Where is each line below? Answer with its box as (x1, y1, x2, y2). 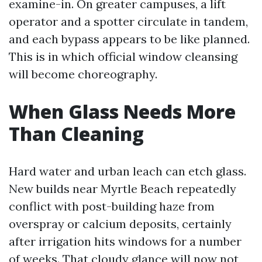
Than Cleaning (9, 121, 144, 146)
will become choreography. (9, 67, 157, 81)
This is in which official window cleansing (9, 49, 237, 64)
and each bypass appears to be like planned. (9, 32, 250, 46)
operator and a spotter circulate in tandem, (9, 14, 248, 29)
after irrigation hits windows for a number (9, 234, 242, 249)
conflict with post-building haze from (9, 199, 215, 213)
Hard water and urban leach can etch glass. (9, 164, 246, 178)
